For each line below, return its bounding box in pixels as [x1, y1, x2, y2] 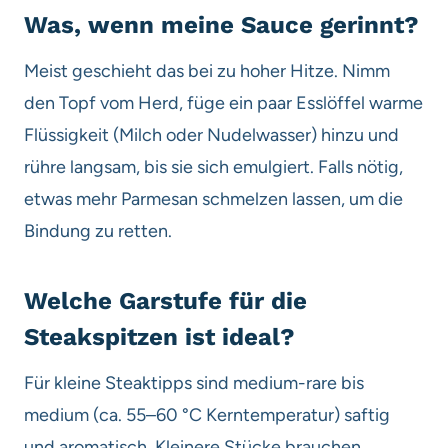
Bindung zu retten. [24, 219, 172, 242]
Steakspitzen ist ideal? [24, 322, 295, 351]
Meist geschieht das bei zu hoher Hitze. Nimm [24, 59, 390, 82]
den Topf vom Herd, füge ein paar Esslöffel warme [24, 91, 423, 114]
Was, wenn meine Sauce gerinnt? [24, 10, 419, 39]
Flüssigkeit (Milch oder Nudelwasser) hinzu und [24, 123, 399, 146]
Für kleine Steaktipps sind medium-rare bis [24, 371, 364, 394]
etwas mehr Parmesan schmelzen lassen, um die [24, 187, 403, 210]
